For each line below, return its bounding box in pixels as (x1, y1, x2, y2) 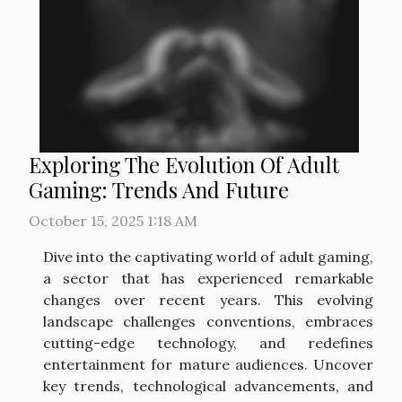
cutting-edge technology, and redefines (43, 334, 373, 353)
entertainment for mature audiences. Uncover (43, 355, 373, 374)
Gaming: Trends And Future (29, 176, 289, 205)
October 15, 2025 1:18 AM (29, 212, 197, 231)
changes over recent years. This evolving (43, 291, 373, 310)
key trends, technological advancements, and (43, 377, 373, 396)
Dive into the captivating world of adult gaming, (43, 248, 373, 267)
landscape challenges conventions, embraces (43, 312, 373, 331)
